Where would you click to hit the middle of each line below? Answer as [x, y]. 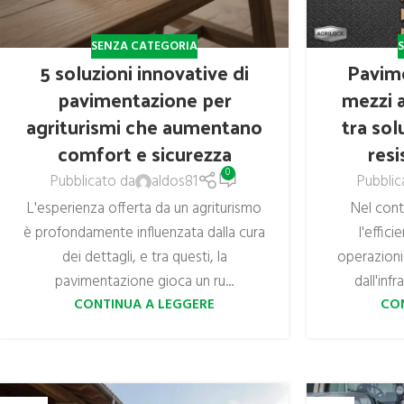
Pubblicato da [93, 182]
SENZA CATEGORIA [145, 47]
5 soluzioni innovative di [145, 73]
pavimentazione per [144, 100]
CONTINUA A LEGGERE [145, 304]
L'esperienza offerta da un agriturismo [145, 208]
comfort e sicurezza [144, 154]
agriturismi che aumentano [145, 127]
